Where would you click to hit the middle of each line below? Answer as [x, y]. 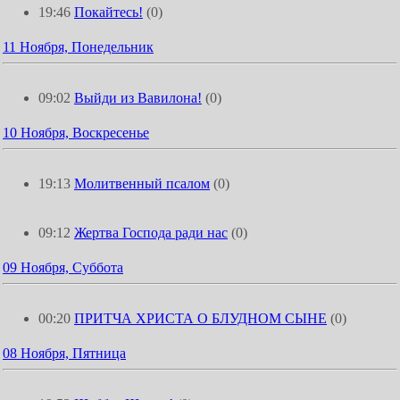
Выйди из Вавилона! [138, 98]
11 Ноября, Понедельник [78, 47]
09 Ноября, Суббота [63, 267]
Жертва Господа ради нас [151, 233]
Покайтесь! [108, 12]
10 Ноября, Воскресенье [76, 133]
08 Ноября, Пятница [64, 353]
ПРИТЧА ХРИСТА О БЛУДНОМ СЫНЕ [200, 318]
